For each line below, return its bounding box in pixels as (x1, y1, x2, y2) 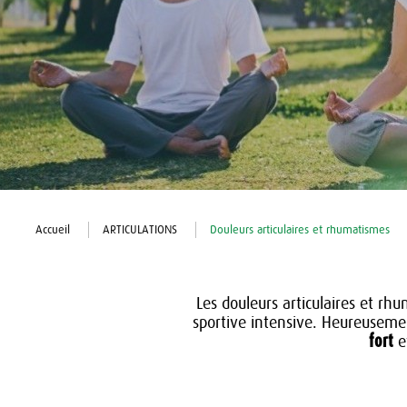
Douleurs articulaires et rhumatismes (210, 223, 390, 236)
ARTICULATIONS (103, 223, 177, 236)
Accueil (35, 223, 70, 236)
